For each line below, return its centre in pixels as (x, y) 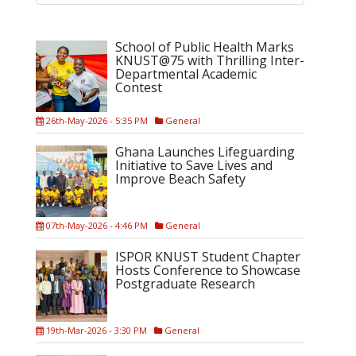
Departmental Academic (186, 74)
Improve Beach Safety (180, 179)
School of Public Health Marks (205, 47)
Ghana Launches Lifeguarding (205, 152)
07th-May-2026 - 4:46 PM (96, 226)
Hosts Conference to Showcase (208, 271)
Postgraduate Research (185, 284)
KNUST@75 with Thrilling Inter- (210, 61)
